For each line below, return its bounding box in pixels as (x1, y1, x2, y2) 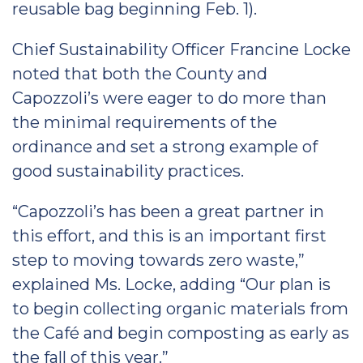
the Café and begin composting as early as (12, 323, 349, 343)
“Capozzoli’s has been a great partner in (12, 202, 324, 221)
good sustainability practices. (12, 161, 244, 181)
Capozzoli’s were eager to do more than (12, 88, 327, 108)
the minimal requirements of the (12, 113, 277, 132)
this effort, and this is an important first (12, 226, 327, 246)
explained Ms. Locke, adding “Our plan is (12, 275, 331, 294)
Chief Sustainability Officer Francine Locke (12, 40, 351, 59)
